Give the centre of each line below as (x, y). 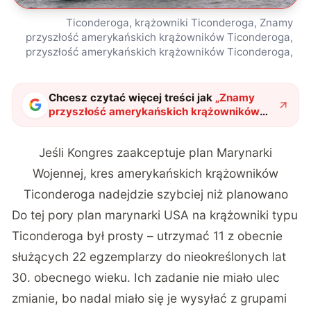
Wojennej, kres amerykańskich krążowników (155, 173)
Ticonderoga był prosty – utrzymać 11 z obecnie (148, 235)
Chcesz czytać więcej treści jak (131, 98)
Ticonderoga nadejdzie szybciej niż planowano (155, 194)
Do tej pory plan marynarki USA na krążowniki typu (155, 215)
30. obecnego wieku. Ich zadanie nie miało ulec (146, 277)
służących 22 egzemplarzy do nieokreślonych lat (149, 256)
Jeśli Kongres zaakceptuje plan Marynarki (155, 152)
